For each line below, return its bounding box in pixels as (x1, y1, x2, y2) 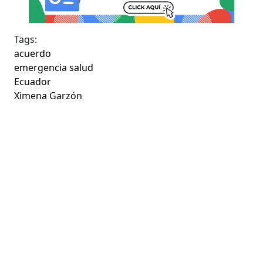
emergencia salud (14, 60, 94, 74)
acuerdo (14, 46, 52, 60)
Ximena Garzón (14, 89, 83, 102)
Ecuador (14, 75, 52, 88)
